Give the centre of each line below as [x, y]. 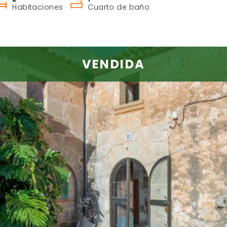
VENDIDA [113, 64]
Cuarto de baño [119, 7]
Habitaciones [38, 7]
